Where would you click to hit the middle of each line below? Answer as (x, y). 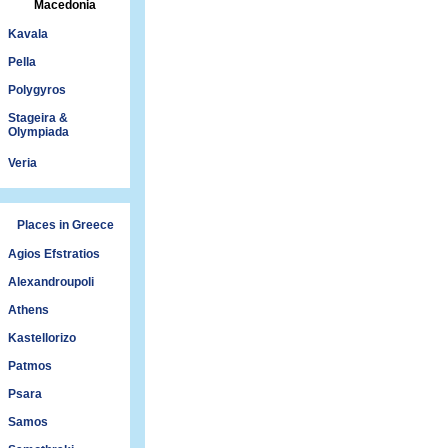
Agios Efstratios (54, 254)
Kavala (28, 34)
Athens (28, 310)
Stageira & (38, 118)
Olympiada (38, 132)
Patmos (30, 366)
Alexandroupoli (51, 282)
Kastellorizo (42, 338)
